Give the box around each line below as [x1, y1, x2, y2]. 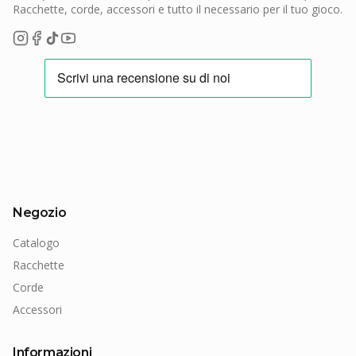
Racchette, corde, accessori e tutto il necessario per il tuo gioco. [13, 2, 342, 17]
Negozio [13, 205, 67, 221]
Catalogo [13, 235, 60, 251]
